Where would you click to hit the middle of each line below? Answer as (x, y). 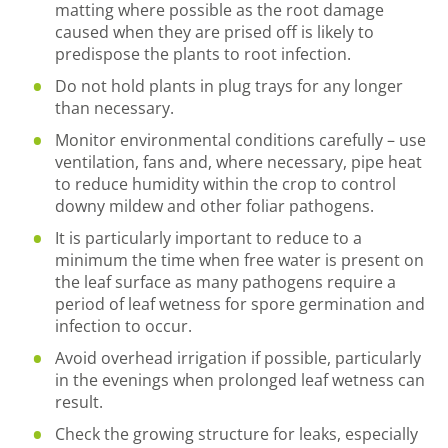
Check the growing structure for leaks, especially (236, 434)
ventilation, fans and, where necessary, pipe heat (238, 162)
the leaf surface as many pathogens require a (225, 282)
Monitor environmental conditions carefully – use (240, 140)
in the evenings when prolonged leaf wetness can (240, 380)
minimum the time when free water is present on (239, 260)
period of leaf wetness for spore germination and (240, 304)
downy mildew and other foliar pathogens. (214, 206)
